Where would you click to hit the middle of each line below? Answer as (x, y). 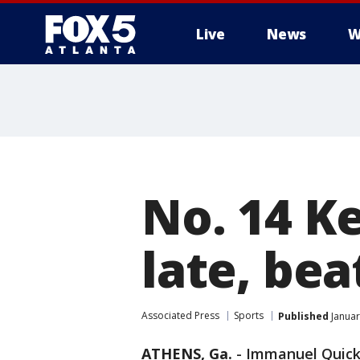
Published (303, 316)
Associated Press (180, 315)
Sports (249, 315)
